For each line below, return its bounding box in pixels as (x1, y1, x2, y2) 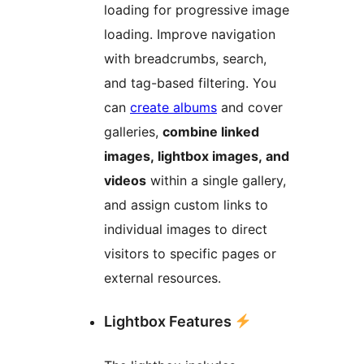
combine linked (162, 123, 259, 140)
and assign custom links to (104, 196, 268, 213)
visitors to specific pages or (104, 245, 276, 262)
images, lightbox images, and (104, 147, 289, 164)
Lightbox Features (104, 312, 235, 330)
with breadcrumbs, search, (104, 50, 266, 67)
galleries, (104, 123, 162, 140)
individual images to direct (104, 220, 267, 237)
